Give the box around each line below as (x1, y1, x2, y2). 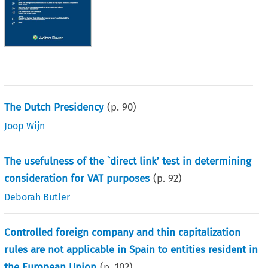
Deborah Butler (4, 191, 71, 203)
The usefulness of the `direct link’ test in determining (4, 154, 252, 167)
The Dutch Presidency (4, 100, 104, 114)
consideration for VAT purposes (4, 172, 150, 185)
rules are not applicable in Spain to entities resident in (4, 243, 258, 256)
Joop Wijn (4, 120, 45, 132)
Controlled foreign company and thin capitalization (4, 226, 241, 239)
